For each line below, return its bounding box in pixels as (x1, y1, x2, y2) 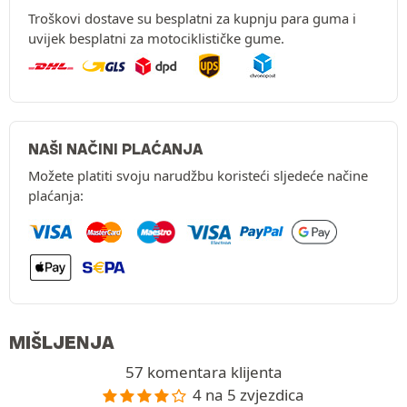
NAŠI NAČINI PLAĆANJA (28, 140, 203, 159)
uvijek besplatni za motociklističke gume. (28, 29, 284, 48)
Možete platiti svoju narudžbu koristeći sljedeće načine (28, 166, 368, 185)
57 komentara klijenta (124, 362, 283, 383)
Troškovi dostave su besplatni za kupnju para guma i (28, 9, 356, 28)
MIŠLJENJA (9, 332, 114, 354)
